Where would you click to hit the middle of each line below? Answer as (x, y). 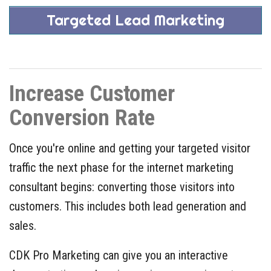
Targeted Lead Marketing (135, 20)
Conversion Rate (82, 117)
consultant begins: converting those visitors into (122, 187)
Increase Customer (92, 93)
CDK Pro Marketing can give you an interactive (119, 255)
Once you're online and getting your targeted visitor (130, 148)
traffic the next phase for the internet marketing (121, 167)
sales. (23, 225)
